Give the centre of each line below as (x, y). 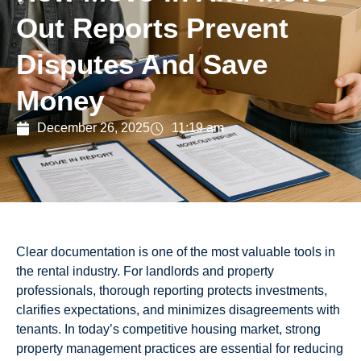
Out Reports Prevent (152, 28)
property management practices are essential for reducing (180, 349)
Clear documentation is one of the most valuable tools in (176, 252)
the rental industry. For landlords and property (145, 272)
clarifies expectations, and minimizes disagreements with (178, 310)
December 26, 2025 (94, 128)
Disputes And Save (142, 64)
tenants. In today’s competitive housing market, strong (168, 330)
